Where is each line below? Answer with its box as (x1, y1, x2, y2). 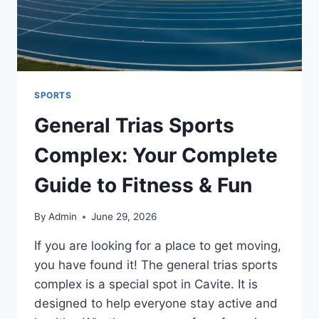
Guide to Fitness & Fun (34, 172, 252, 197)
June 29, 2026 (91, 211, 157, 223)
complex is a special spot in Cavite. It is (34, 277, 258, 292)
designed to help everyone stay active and (34, 296, 278, 311)
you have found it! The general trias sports (34, 258, 278, 273)
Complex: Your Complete (34, 142, 278, 167)
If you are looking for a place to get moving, (34, 239, 281, 253)
